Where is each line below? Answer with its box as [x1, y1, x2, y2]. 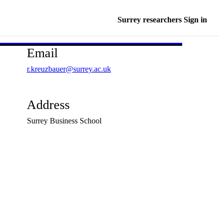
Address [26, 98, 70, 112]
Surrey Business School [26, 116, 102, 125]
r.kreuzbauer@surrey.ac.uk [26, 65, 111, 73]
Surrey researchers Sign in [117, 15, 207, 24]
